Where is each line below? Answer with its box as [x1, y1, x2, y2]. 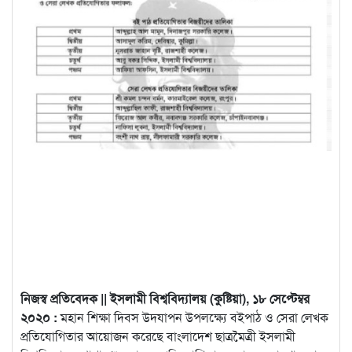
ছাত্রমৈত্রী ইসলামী [212, 327, 295, 346]
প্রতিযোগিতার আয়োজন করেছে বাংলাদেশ [20, 327, 212, 346]
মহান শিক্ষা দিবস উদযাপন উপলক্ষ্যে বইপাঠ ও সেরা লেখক [57, 308, 328, 327]
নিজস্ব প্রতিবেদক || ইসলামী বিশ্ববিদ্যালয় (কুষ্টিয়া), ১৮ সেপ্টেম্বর [20, 289, 310, 308]
